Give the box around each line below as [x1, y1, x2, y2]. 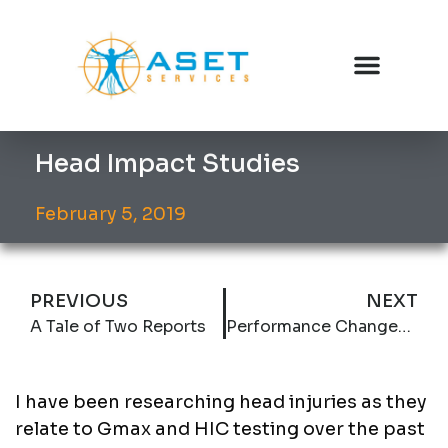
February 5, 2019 [35, 202, 186, 225]
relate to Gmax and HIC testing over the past [15, 417, 425, 440]
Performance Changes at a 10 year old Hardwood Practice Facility [397, 315, 411, 337]
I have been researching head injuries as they [15, 390, 427, 413]
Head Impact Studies [35, 147, 300, 179]
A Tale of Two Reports [30, 315, 206, 337]
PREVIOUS [30, 289, 128, 312]
